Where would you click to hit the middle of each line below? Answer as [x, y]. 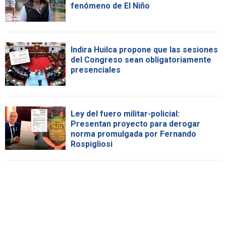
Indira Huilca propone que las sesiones [144, 50]
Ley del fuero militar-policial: [125, 114]
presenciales [96, 70]
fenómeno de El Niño [110, 6]
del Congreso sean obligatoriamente [141, 60]
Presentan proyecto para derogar [135, 124]
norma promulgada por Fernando [133, 134]
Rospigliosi [92, 144]
